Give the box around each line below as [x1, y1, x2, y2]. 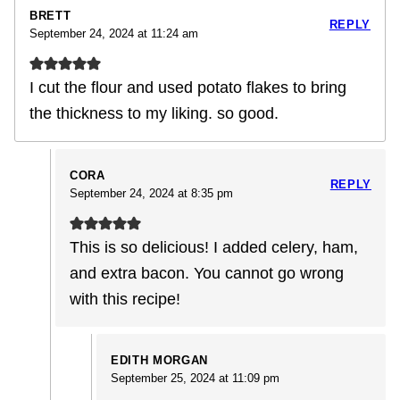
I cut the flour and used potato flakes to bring [29, 79, 346, 97]
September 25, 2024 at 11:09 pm [111, 371, 279, 386]
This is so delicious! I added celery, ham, [70, 238, 358, 257]
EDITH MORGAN [111, 354, 208, 368]
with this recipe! [70, 290, 180, 309]
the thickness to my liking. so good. [29, 104, 279, 123]
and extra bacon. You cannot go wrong [70, 264, 344, 283]
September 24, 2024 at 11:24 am [29, 27, 198, 41]
